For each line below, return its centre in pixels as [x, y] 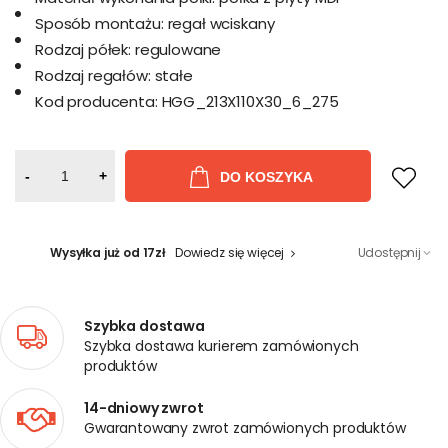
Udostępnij [389, 252]
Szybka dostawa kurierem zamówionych [221, 346]
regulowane [178, 49]
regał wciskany [221, 23]
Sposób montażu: [99, 23]
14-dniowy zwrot [144, 408]
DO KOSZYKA [266, 176]
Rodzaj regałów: [93, 75]
